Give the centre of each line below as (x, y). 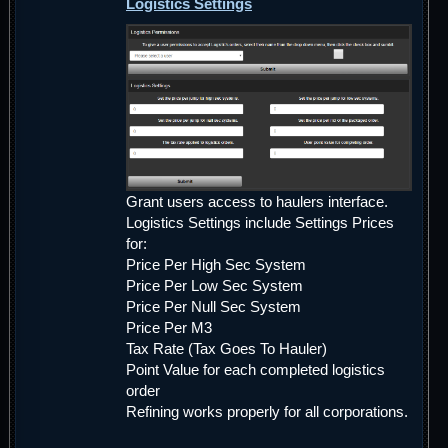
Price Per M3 (169, 328)
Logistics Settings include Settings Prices (260, 223)
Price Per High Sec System (216, 265)
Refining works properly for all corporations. (267, 412)
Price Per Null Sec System (213, 307)
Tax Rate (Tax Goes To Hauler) (226, 349)
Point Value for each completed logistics (255, 370)
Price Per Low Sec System (214, 286)
